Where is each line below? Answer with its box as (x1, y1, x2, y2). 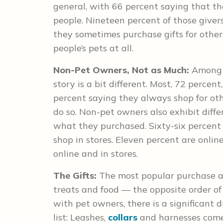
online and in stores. (53, 148, 138, 159)
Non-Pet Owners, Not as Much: (53, 64, 192, 76)
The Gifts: (53, 170, 99, 181)
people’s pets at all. (53, 42, 133, 54)
